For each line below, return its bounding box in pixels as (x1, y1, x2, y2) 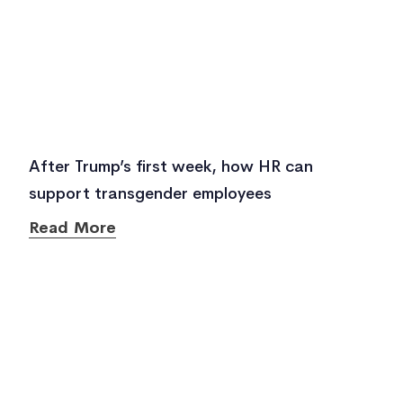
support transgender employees (29, 184, 272, 203)
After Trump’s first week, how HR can (29, 157, 313, 176)
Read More (29, 218, 116, 237)
